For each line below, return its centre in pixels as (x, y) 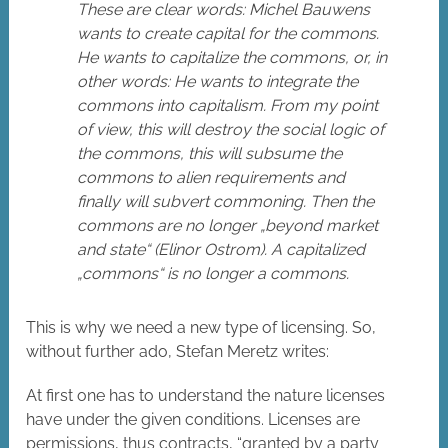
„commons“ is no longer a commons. (213, 274)
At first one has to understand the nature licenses (206, 396)
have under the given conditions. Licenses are (193, 420)
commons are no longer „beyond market (228, 226)
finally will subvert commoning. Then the (226, 202)
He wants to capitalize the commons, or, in (232, 58)
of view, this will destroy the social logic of (231, 130)
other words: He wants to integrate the (218, 82)
